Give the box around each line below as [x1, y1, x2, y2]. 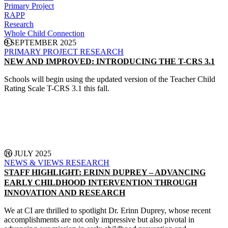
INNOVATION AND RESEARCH [4, 188, 125, 197]
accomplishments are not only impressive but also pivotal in [4, 215, 194, 224]
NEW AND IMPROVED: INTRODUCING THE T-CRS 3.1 [4, 57, 215, 66]
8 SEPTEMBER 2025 [4, 38, 76, 47]
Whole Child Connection [4, 29, 84, 38]
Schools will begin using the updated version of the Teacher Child [4, 75, 215, 83]
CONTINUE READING [65, 107, 148, 116]
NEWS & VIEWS [4, 158, 66, 167]
